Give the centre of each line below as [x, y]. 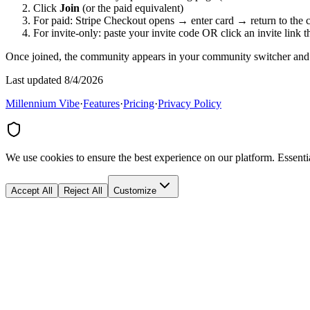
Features [101, 103]
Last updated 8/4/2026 [54, 80]
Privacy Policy [190, 103]
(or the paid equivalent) [131, 8]
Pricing [139, 103]
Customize [135, 190]
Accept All [32, 190]
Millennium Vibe [43, 103]
